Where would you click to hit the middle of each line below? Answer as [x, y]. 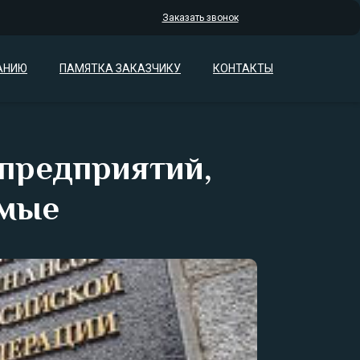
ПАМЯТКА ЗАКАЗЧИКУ [120, 68]
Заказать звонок [200, 18]
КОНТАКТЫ [243, 68]
